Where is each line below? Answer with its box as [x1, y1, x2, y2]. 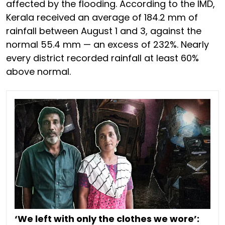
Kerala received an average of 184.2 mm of [6, 11, 198, 24]
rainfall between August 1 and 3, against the [6, 25, 201, 37]
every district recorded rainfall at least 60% [6, 52, 199, 64]
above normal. [6, 65, 71, 78]
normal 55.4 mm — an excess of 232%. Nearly [6, 38, 209, 51]
